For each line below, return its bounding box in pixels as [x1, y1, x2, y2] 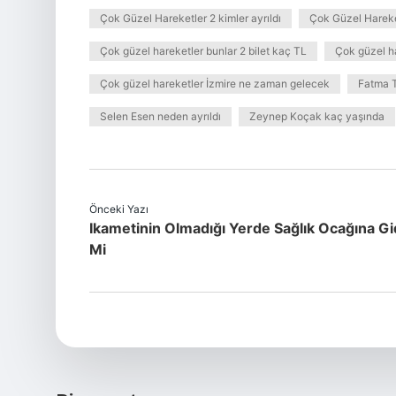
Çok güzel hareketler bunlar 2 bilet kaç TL [100, 44, 307, 57]
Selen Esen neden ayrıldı [100, 110, 221, 123]
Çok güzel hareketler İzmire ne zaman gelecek [100, 77, 330, 90]
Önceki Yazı [89, 202, 148, 216]
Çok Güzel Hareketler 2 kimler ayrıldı [100, 11, 281, 25]
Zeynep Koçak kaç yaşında [249, 110, 385, 123]
